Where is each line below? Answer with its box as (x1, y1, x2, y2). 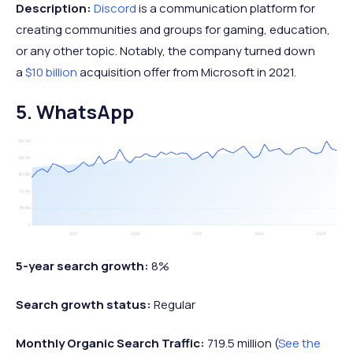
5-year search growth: (16, 257, 151, 274)
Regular (154, 295, 195, 313)
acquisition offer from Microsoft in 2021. (77, 63, 296, 80)
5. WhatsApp (16, 98, 134, 124)
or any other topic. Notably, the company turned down (16, 42, 315, 59)
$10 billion (25, 63, 77, 80)
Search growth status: (16, 295, 154, 313)
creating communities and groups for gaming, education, (16, 20, 330, 38)
